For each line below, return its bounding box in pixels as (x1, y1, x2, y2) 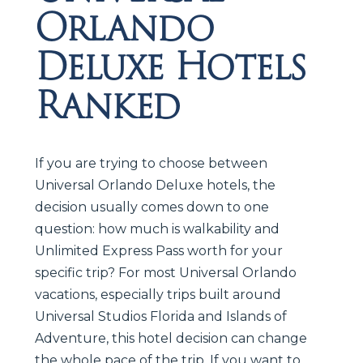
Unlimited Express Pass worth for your (35, 242, 283, 258)
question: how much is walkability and (35, 220, 280, 237)
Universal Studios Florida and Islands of (35, 308, 287, 324)
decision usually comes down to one (35, 199, 269, 215)
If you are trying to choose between (35, 155, 267, 171)
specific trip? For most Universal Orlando (35, 264, 297, 280)
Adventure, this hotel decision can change (35, 330, 307, 346)
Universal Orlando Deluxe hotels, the (35, 177, 275, 193)
